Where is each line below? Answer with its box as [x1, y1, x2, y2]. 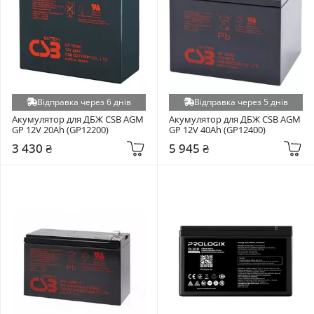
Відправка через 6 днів [37, 95, 131, 108]
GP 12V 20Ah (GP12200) [12, 123, 109, 136]
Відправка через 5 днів [194, 95, 288, 108]
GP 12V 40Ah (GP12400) [169, 123, 266, 136]
